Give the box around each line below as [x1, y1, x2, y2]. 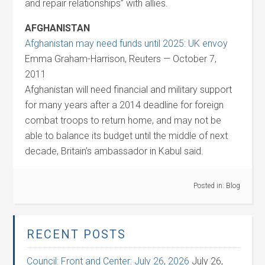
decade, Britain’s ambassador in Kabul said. [25, 146, 204, 157]
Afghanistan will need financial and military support [25, 84, 232, 95]
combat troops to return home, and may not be [25, 115, 222, 126]
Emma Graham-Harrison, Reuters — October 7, [25, 53, 217, 64]
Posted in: [193, 182, 226, 190]
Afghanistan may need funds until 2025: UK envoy [25, 38, 228, 49]
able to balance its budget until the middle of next [25, 130, 228, 141]
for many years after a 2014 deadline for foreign [25, 99, 224, 111]
